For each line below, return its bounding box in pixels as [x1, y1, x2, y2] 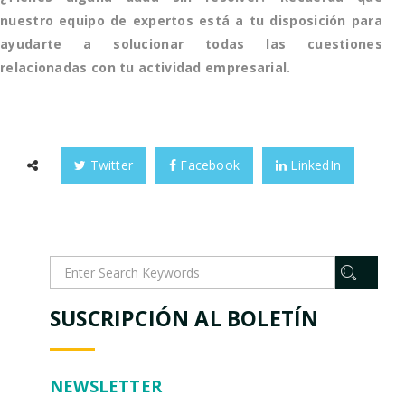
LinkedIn [287, 155, 342, 174]
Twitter [86, 155, 134, 174]
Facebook [176, 155, 240, 174]
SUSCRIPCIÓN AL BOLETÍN [50, 303, 319, 333]
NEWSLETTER [50, 374, 162, 397]
